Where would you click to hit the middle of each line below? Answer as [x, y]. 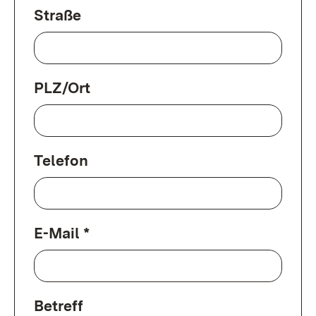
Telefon [61, 160]
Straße [57, 15]
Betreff [59, 305]
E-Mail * [62, 233]
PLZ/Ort [62, 87]
